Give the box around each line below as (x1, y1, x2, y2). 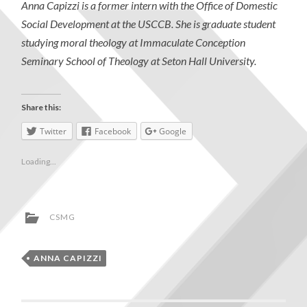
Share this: (21, 102, 62, 113)
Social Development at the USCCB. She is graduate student (21, 16, 276, 30)
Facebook (95, 125, 132, 138)
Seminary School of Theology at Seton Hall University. (21, 53, 257, 67)
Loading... (21, 156, 57, 167)
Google (159, 125, 187, 138)
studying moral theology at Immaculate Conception (21, 35, 246, 49)
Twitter (40, 125, 67, 138)
